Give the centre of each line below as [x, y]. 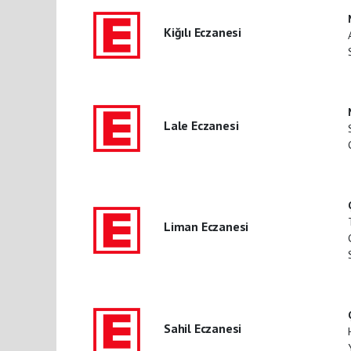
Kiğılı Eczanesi [203, 32]
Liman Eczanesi [206, 227]
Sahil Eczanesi [203, 328]
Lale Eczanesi [201, 125]
